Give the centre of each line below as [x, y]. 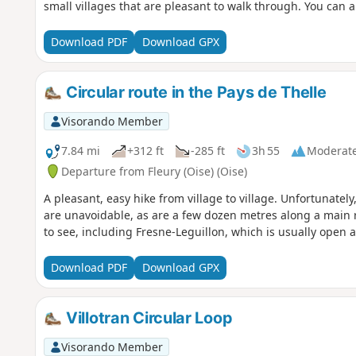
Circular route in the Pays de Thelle [194, 92]
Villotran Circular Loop [147, 317]
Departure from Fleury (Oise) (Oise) [154, 171]
